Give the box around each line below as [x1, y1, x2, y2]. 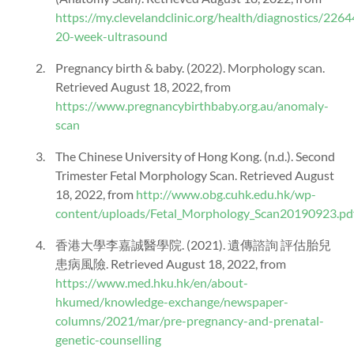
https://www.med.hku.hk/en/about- [55, 274, 248, 290]
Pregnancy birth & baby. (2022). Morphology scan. [55, 59, 325, 75]
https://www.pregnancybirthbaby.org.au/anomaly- [55, 97, 329, 113]
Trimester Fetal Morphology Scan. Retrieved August [55, 167, 334, 183]
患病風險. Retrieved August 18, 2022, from [55, 255, 286, 271]
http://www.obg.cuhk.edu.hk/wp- [136, 186, 316, 201]
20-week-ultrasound [55, 28, 168, 43]
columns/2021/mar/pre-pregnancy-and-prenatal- [55, 312, 324, 328]
